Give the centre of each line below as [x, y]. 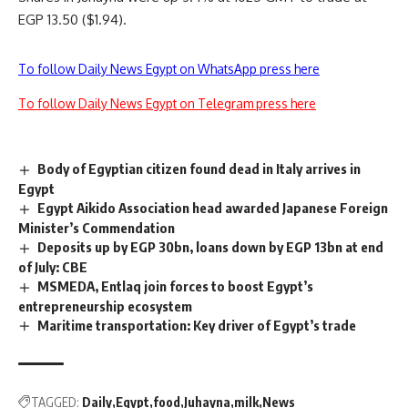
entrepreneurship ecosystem [105, 306]
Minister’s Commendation [97, 227]
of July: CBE [53, 266]
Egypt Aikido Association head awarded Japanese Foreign [213, 207]
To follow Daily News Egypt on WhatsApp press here [169, 69]
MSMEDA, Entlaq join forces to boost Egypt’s [176, 286]
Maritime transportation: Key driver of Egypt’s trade [197, 325]
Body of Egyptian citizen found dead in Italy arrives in [199, 168]
